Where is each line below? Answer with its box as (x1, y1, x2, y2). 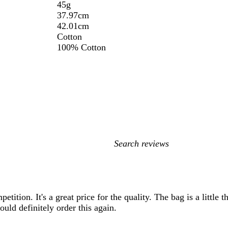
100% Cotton (57, 42, 106, 53)
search (114, 149, 137, 160)
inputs (114, 160, 136, 170)
